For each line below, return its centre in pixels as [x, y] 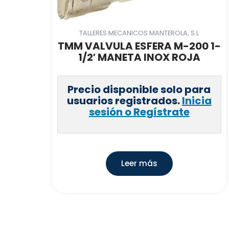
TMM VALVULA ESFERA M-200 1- [139, 46]
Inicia [197, 101]
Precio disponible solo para [139, 89]
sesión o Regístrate [139, 112]
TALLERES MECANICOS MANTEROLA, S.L [139, 33]
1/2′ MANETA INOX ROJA [139, 57]
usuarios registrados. [124, 101]
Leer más [139, 163]
